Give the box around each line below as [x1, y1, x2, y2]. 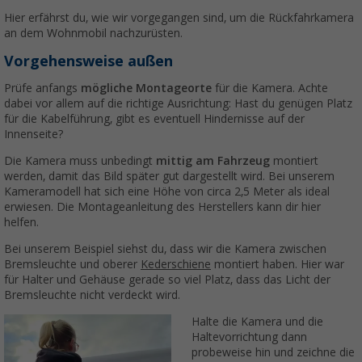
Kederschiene [141, 257, 211, 271]
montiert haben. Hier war [211, 257, 344, 271]
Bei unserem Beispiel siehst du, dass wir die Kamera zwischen [4, 242, 326, 255]
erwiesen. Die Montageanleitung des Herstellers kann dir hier [4, 200, 321, 213]
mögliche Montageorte [81, 81, 212, 95]
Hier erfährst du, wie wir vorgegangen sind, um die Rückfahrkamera [4, 11, 354, 24]
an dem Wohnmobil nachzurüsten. [4, 26, 183, 40]
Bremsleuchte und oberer [4, 257, 141, 271]
